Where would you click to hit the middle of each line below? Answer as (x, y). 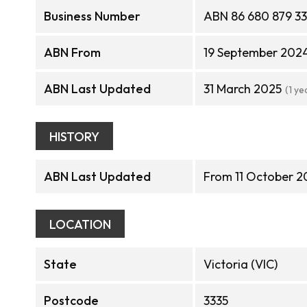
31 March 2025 (243, 89)
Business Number (92, 16)
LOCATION (80, 224)
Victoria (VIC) (241, 264)
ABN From (72, 52)
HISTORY (74, 137)
